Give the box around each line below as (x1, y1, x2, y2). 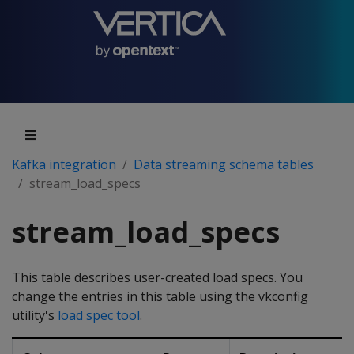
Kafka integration (12, 156, 116, 173)
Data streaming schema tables (134, 156, 314, 173)
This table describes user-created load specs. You (12, 269, 303, 286)
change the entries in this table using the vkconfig (12, 288, 308, 305)
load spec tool (58, 307, 140, 324)
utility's (12, 307, 58, 324)
